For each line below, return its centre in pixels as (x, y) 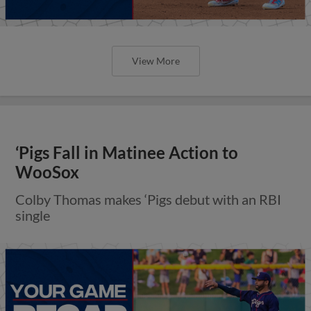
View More (155, 60)
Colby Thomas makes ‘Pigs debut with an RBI (149, 199)
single (33, 215)
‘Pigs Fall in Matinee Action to (127, 152)
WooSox (48, 172)
